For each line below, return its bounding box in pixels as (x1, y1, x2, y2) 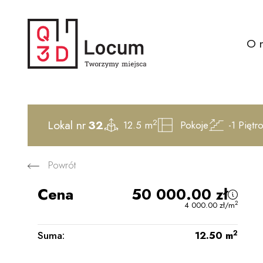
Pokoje (177, 117, 209, 132)
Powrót (48, 158, 76, 173)
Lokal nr (48, 116, 86, 133)
